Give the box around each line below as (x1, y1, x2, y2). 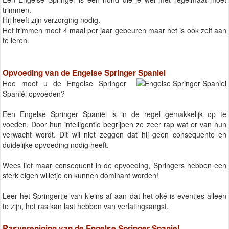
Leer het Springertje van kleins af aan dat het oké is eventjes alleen (3, 191, 226, 201)
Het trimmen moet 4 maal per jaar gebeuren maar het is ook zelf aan (3, 25, 226, 35)
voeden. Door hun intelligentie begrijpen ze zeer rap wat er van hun (3, 119, 226, 130)
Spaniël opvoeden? (3, 88, 65, 99)
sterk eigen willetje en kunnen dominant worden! (3, 170, 158, 181)
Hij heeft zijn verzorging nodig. (3, 14, 100, 25)
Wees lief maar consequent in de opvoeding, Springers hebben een (3, 160, 226, 171)
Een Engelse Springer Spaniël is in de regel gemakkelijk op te (3, 109, 226, 120)
